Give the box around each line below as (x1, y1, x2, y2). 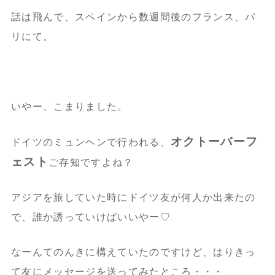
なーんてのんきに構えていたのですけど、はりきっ (10, 246, 256, 257)
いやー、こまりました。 (10, 101, 128, 112)
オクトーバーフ (170, 134, 258, 148)
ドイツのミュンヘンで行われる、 (10, 136, 171, 147)
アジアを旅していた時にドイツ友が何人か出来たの (10, 192, 256, 203)
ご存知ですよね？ (48, 157, 134, 168)
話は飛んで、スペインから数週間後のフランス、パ (10, 11, 256, 22)
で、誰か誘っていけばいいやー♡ (10, 211, 171, 222)
